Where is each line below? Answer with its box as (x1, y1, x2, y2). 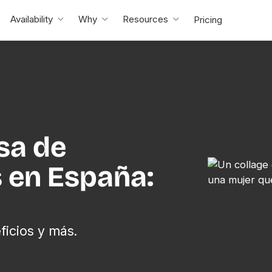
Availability (10, 13, 53, 25)
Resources (122, 13, 168, 25)
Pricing (193, 13, 222, 25)
